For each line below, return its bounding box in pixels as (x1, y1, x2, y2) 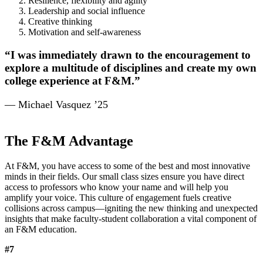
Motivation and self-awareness (28, 27, 141, 38)
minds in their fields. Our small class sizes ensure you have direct (5, 171, 244, 181)
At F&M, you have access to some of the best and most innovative (5, 160, 250, 171)
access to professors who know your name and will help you (5, 181, 228, 192)
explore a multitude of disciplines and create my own (5, 62, 257, 75)
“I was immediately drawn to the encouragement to (5, 49, 251, 62)
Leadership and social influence (28, 6, 145, 16)
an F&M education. (5, 224, 77, 234)
